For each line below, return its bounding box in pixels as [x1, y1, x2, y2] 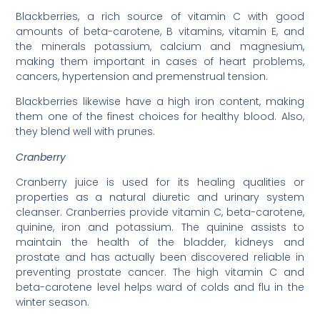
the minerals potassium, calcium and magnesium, [16, 39, 304, 54]
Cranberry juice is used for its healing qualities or [16, 175, 304, 190]
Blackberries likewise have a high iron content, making [16, 94, 304, 109]
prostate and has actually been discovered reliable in [16, 250, 304, 265]
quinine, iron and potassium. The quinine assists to [16, 220, 304, 235]
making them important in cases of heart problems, [16, 54, 304, 69]
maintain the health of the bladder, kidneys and [16, 235, 304, 250]
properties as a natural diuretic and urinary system [16, 190, 304, 205]
